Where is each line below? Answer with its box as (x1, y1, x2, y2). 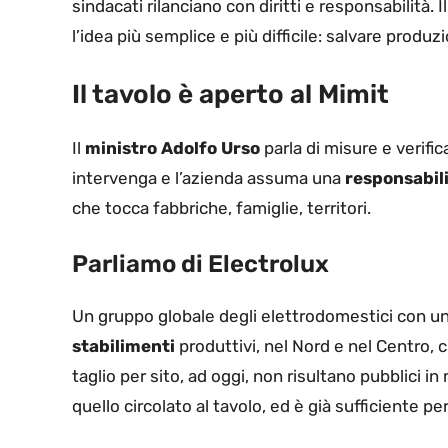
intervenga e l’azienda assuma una (72, 167, 345, 188)
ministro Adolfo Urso (85, 137, 260, 158)
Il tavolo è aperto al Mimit (72, 78, 389, 110)
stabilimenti (72, 336, 175, 357)
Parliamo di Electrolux (72, 250, 329, 279)
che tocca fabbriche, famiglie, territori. (72, 197, 371, 218)
